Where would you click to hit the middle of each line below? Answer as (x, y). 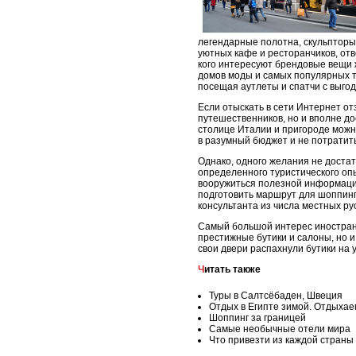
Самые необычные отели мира (280, 329)
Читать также (232, 270)
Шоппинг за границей (257, 318)
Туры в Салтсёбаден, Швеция (276, 296)
